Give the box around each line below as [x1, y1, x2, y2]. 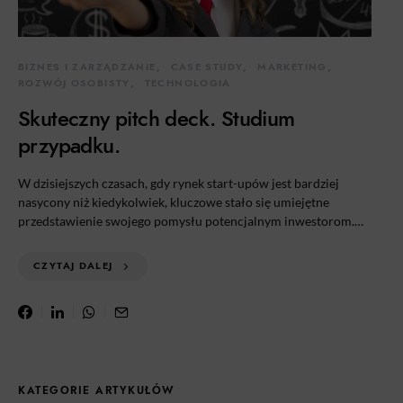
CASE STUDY [170, 60, 244, 74]
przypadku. [18, 130, 121, 160]
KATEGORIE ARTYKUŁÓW [18, 383, 175, 398]
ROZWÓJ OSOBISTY [18, 76, 130, 90]
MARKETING [257, 60, 327, 74]
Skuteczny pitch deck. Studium [18, 103, 295, 133]
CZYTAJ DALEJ [33, 259, 113, 273]
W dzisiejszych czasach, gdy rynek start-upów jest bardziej [18, 175, 339, 191]
